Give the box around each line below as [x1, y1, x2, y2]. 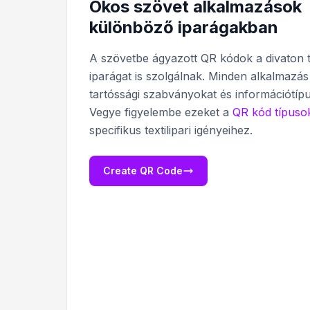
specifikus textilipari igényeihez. [89, 123, 253, 137]
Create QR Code [103, 165, 183, 176]
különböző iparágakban [89, 17, 278, 37]
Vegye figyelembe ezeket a [89, 105, 232, 119]
